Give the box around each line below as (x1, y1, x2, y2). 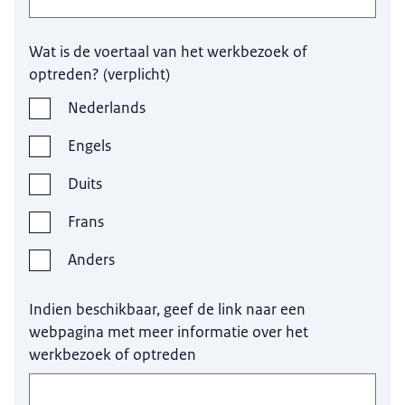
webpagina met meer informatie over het (29, 321, 309, 342)
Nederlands (68, 97, 146, 118)
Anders (68, 249, 116, 269)
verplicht (108, 63, 166, 84)
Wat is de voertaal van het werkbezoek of (29, 41, 308, 61)
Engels (68, 135, 112, 155)
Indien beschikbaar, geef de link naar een (29, 298, 306, 319)
